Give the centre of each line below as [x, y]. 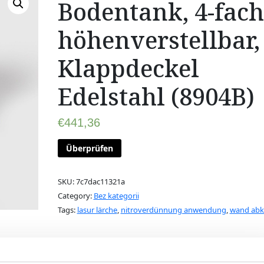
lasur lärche [97, 210]
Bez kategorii [116, 196]
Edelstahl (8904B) [156, 96]
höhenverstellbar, [159, 40]
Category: [75, 196]
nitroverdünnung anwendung [173, 210]
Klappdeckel [128, 68]
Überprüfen [89, 148]
